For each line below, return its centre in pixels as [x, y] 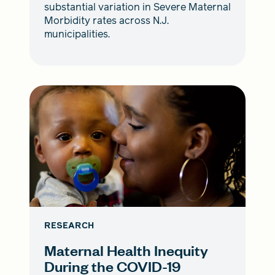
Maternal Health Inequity [126, 250]
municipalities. [77, 34]
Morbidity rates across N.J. [107, 21]
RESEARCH [69, 226]
